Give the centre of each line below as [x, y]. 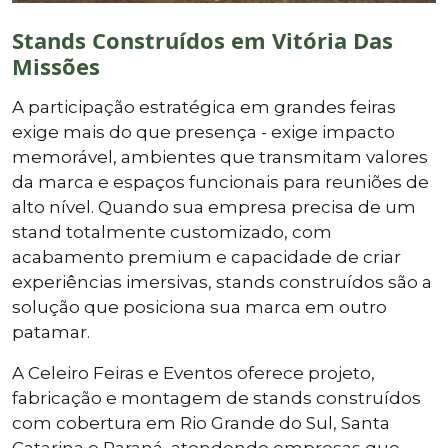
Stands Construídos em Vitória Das [202, 39]
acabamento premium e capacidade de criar [206, 256]
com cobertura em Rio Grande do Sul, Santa [201, 422]
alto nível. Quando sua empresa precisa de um [214, 206]
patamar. [51, 331]
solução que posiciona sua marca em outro [199, 306]
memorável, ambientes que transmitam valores [220, 156]
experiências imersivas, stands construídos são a [222, 281]
